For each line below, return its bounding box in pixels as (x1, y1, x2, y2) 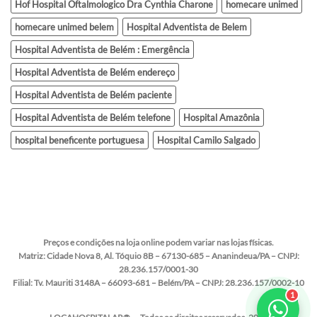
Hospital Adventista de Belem (127, 21, 247, 33)
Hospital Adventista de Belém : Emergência (15, 44, 190, 56)
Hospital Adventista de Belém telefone (15, 112, 171, 124)
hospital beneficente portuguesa (15, 134, 144, 146)
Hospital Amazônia (183, 112, 260, 124)
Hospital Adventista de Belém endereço (15, 67, 175, 79)
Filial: (13, 277, 33, 288)
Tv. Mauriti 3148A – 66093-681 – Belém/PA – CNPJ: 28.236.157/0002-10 (33, 277, 304, 288)
